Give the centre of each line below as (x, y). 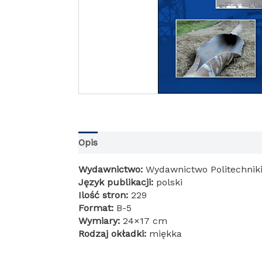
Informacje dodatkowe (161, 142)
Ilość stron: (105, 195)
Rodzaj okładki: (114, 233)
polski (170, 182)
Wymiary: (101, 220)
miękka (166, 233)
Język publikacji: (118, 182)
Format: (98, 208)
